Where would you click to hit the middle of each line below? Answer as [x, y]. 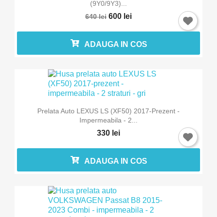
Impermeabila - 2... [108, 120]
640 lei [96, 17]
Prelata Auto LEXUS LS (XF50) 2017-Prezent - [108, 111]
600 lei [120, 16]
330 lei [108, 133]
